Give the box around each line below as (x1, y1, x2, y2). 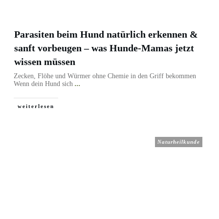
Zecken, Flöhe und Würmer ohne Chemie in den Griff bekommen (14, 72, 196, 80)
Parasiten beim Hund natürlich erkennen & (14, 29, 198, 40)
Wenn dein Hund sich (14, 80, 75, 88)
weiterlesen (18, 103, 54, 109)
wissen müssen (14, 56, 75, 67)
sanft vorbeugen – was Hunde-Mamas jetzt (14, 43, 194, 53)
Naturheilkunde (157, 139, 200, 145)
